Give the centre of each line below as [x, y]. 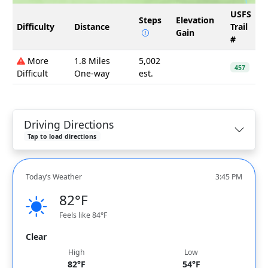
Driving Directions [68, 124]
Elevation [195, 20]
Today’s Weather [54, 177]
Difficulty [36, 26]
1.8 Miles [92, 60]
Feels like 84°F [83, 215]
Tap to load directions [62, 136]
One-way [92, 73]
